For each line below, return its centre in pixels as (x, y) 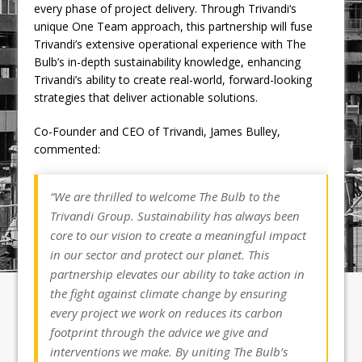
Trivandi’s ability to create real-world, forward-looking (173, 79)
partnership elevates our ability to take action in (178, 274)
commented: (67, 149)
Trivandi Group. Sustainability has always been (175, 215)
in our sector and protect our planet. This (160, 254)
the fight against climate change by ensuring (169, 293)
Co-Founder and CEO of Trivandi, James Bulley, (158, 131)
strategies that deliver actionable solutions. (146, 97)
